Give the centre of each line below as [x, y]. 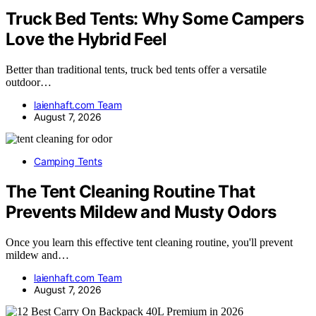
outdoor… [29, 82]
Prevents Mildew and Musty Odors [141, 212]
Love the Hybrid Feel [86, 39]
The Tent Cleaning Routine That [130, 191]
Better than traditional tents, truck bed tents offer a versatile [136, 69]
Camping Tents [68, 161]
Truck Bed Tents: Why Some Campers [155, 19]
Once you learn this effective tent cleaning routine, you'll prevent [149, 242]
